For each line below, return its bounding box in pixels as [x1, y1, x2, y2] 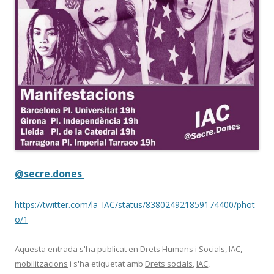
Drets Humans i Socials [140, 243, 225, 254]
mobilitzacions [15, 257, 68, 269]
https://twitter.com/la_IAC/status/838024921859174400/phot [15, 198, 255, 210]
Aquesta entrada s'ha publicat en [15, 243, 140, 254]
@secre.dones [15, 166, 84, 180]
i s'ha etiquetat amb [68, 257, 145, 269]
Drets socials [145, 257, 193, 269]
